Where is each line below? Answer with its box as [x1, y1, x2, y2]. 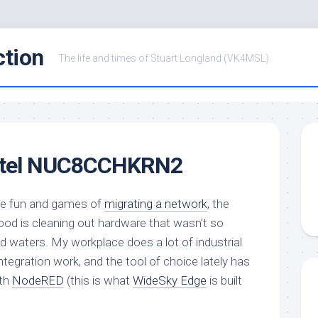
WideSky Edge [133, 273, 207, 287]
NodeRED [12, 273, 64, 287]
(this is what [64, 273, 133, 287]
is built [207, 273, 242, 287]
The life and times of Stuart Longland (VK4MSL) [57, 53, 269, 64]
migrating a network [104, 197, 207, 211]
